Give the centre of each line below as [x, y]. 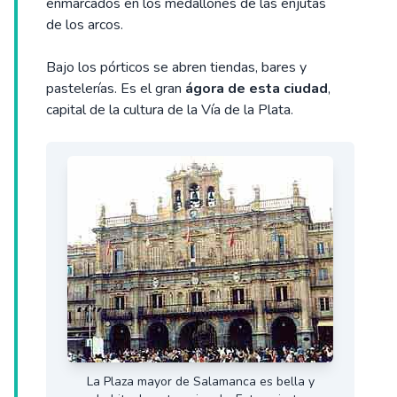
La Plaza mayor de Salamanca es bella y [200, 382]
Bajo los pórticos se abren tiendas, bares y [176, 68]
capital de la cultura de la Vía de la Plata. [170, 110]
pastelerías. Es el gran [116, 89]
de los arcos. [85, 25]
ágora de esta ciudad [257, 89]
